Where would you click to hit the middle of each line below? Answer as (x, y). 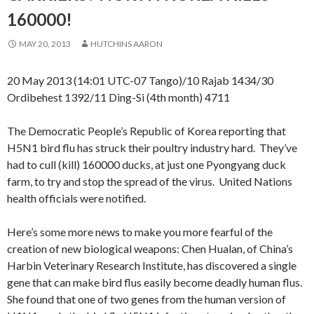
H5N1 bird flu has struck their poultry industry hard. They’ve (152, 148)
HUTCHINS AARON (127, 44)
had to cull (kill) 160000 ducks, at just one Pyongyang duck (146, 164)
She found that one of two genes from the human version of (146, 299)
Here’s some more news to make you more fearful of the (140, 232)
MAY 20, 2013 (45, 44)
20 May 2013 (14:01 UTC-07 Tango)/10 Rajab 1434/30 (140, 80)
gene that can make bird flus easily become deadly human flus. (156, 282)
